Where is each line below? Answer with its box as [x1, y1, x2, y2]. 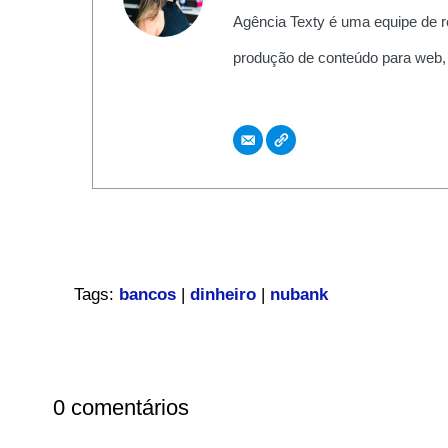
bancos [118, 285, 176, 305]
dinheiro [189, 285, 256, 305]
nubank [269, 285, 328, 305]
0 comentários [52, 394, 189, 420]
